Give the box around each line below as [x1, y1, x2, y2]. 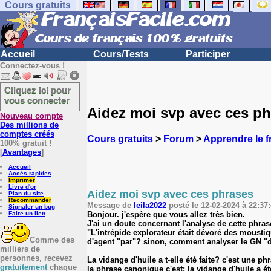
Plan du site [8, 190, 44, 197]
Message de [87, 200, 134, 210]
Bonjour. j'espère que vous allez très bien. [87, 209, 245, 219]
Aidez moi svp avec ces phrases [87, 188, 253, 200]
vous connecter [4, 95, 70, 105]
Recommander [8, 197, 51, 203]
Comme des [30, 235, 74, 244]
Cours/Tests [93, 49, 149, 59]
